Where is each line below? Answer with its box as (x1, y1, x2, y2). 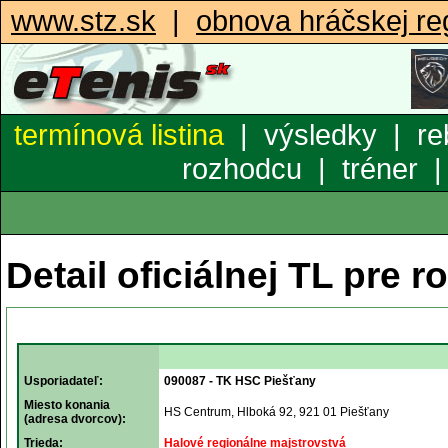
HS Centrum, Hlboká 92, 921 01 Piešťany (164, 405, 389, 419)
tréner (342, 152, 418, 185)
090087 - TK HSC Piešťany (164, 374, 316, 388)
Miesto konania (24, 398, 110, 412)
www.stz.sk (11, 4, 156, 37)
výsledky (264, 118, 377, 151)
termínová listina (14, 118, 224, 151)
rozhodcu (182, 152, 302, 185)
